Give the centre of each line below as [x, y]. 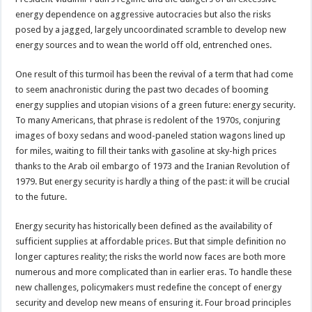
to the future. [41, 196]
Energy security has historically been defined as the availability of [144, 226]
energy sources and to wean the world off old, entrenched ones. [144, 45]
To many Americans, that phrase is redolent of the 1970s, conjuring [148, 120]
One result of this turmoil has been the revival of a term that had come [155, 74]
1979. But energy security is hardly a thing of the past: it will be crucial [153, 181]
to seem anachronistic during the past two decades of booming [142, 89]
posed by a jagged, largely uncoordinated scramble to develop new [151, 29]
